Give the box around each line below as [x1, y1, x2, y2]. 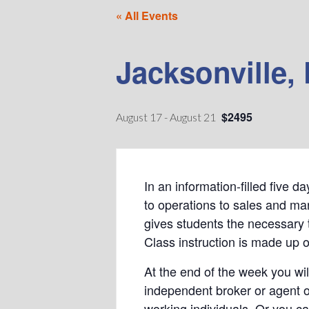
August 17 [116, 110, 162, 124]
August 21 [170, 110, 216, 124]
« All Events [116, 8, 178, 24]
